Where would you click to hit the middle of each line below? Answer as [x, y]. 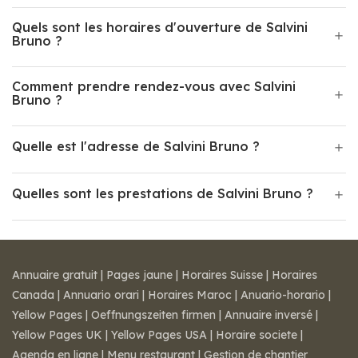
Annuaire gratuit [55, 275]
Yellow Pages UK [57, 335]
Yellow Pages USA [159, 335]
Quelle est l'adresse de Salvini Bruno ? [136, 146]
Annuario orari [101, 295]
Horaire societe [257, 335]
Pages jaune [139, 275]
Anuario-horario [283, 295]
